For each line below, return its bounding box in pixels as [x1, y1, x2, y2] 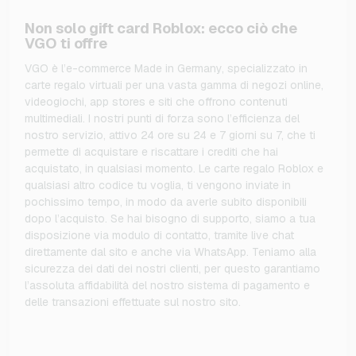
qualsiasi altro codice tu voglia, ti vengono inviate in [25, 178, 291, 193]
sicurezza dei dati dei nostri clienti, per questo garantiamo [25, 261, 320, 277]
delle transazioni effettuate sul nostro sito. [25, 295, 241, 310]
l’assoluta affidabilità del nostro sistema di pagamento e [25, 278, 310, 293]
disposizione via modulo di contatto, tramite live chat [25, 228, 294, 243]
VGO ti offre [25, 34, 107, 53]
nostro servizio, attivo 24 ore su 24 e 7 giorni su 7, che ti [25, 128, 315, 143]
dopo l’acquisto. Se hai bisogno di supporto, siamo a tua [25, 211, 315, 226]
